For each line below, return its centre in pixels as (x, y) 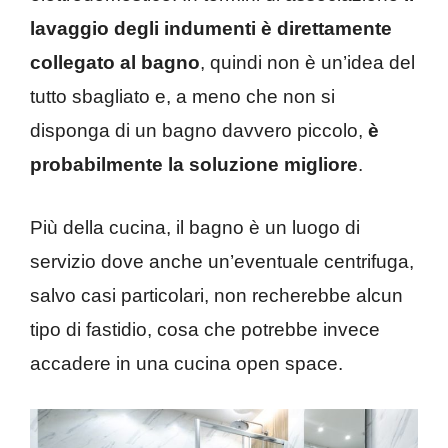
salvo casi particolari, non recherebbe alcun (216, 295)
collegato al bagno (115, 63)
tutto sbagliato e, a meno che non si (182, 97)
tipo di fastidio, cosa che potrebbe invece (205, 329)
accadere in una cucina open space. (186, 363)
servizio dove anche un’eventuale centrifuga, (222, 261)
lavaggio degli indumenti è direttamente (211, 29)
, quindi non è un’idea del (307, 63)
